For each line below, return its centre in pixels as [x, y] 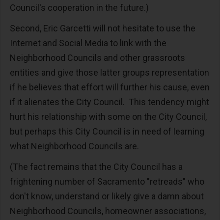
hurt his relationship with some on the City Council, [108, 117]
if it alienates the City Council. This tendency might [110, 102]
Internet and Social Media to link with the [88, 43]
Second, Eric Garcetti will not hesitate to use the [103, 28]
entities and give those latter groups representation [110, 72]
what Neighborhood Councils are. [75, 146]
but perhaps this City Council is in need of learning [107, 131]
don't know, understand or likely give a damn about [107, 196]
